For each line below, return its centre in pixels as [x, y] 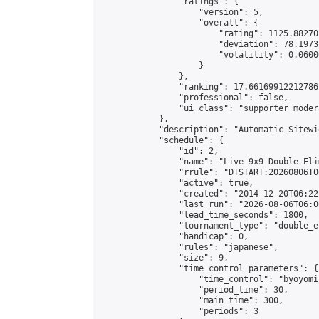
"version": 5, [181, 12]
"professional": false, [194, 98]
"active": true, [176, 183]
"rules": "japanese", [189, 247]
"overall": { [179, 23]
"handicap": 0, [174, 236]
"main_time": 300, [191, 300]
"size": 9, [164, 258]
